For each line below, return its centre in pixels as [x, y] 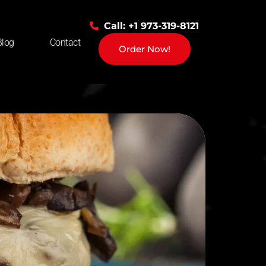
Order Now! [144, 49]
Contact [65, 42]
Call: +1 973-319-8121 [151, 26]
